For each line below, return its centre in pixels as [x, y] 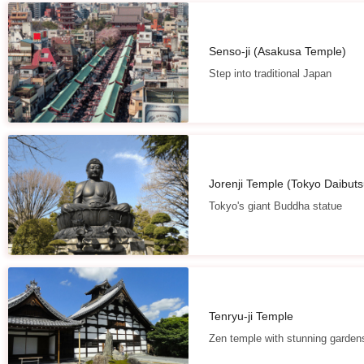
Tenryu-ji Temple [251, 316]
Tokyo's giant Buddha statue [275, 206]
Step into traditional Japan [270, 74]
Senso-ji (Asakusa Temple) [277, 52]
